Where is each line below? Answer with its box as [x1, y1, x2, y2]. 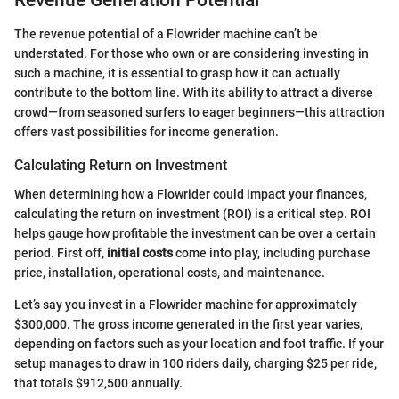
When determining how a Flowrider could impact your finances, [14, 186, 367, 201]
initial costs [107, 245, 173, 260]
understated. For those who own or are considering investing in [14, 46, 369, 61]
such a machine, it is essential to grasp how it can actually [14, 66, 340, 81]
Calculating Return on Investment [14, 157, 227, 175]
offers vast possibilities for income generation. [14, 125, 279, 140]
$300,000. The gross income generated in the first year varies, [14, 316, 362, 331]
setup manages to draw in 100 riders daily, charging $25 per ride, [14, 355, 377, 370]
